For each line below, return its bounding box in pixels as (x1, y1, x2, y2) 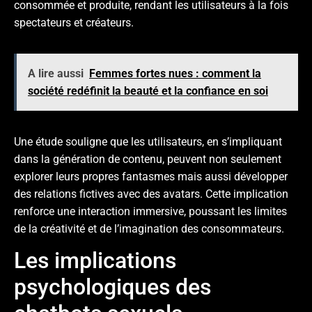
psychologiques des (14, 274, 211, 301)
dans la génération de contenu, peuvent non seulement (14, 152, 281, 166)
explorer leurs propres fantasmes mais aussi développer (14, 169, 288, 183)
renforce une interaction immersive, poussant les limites (14, 204, 287, 218)
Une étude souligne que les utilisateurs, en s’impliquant (14, 134, 282, 148)
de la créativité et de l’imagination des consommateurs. (14, 221, 284, 235)
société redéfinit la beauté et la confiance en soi (28, 84, 268, 97)
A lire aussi (28, 66, 84, 80)
